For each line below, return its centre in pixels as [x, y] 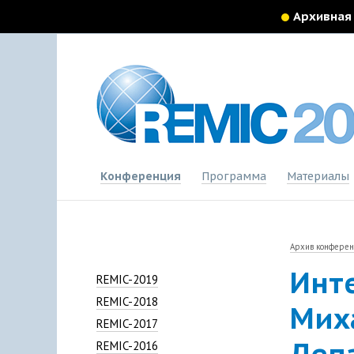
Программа [234, 176]
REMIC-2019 [127, 279]
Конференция [141, 176]
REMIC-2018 [127, 301]
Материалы [318, 176]
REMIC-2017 [127, 323]
